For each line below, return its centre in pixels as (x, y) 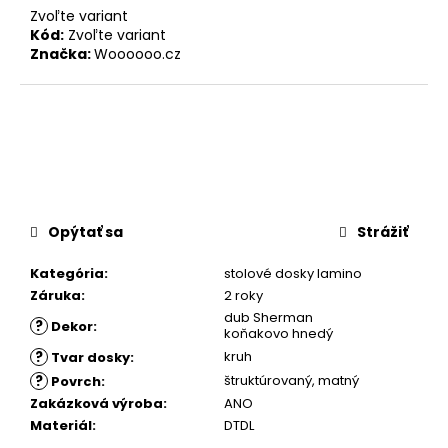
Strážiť (382, 231)
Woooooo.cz (137, 53)
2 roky (243, 295)
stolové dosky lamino (293, 273)
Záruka (55, 295)
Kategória (67, 273)
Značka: (62, 53)
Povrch (74, 381)
